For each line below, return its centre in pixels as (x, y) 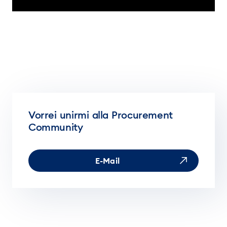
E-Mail (107, 160)
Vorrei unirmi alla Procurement (101, 115)
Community (56, 127)
